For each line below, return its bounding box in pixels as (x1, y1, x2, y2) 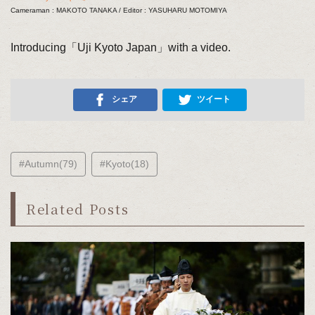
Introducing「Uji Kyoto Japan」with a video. (10, 41, 231, 54)
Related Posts (25, 199, 129, 218)
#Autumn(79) (18, 158, 77, 170)
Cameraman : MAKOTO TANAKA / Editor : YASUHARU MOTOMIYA (10, 6, 227, 15)
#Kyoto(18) (99, 158, 149, 170)
